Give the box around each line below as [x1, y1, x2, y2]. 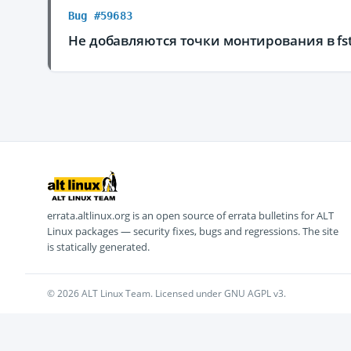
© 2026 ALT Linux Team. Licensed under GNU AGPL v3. [47, 287, 286, 300]
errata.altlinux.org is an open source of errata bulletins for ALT [47, 208, 334, 223]
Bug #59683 [68, 9, 132, 22]
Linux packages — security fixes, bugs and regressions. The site [47, 224, 338, 238]
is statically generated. [47, 240, 150, 254]
